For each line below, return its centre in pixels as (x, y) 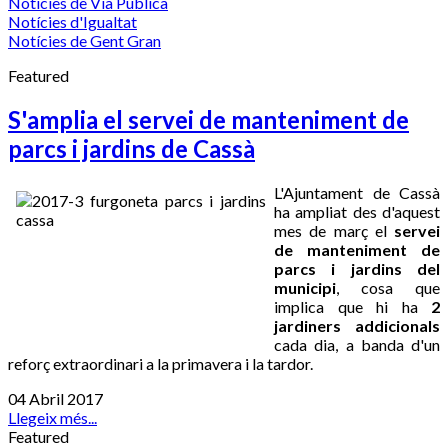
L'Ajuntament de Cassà (357, 192)
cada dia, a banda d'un (357, 344)
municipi (305, 287)
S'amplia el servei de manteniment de (208, 119)
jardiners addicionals (357, 325)
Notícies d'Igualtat (72, 21)
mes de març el (334, 230)
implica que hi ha (352, 306)
